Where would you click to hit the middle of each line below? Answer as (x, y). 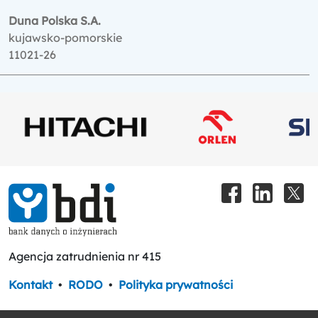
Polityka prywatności (176, 284)
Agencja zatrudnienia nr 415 (85, 256)
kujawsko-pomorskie (65, 37)
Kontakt (31, 284)
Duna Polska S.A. (55, 20)
